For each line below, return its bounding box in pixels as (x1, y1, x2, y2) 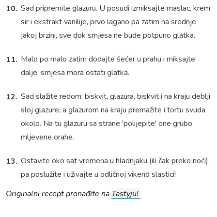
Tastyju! (111, 188, 140, 200)
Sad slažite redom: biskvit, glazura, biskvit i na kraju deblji (21, 91, 210, 102)
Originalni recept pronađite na (6, 188, 111, 200)
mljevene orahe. (21, 132, 74, 143)
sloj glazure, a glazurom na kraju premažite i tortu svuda (21, 105, 205, 116)
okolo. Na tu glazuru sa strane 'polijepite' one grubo (21, 118, 192, 129)
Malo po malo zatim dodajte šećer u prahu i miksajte (21, 54, 195, 65)
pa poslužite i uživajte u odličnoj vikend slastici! (21, 169, 176, 180)
